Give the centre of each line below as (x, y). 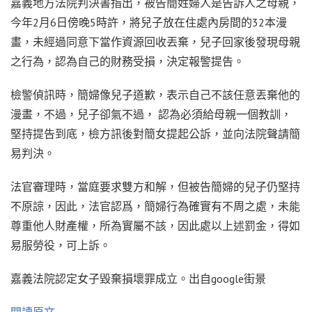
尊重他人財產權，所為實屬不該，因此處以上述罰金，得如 (155, 226)
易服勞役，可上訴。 (61, 245)
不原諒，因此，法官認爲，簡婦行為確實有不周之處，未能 (155, 206)
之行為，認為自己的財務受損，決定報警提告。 (127, 62)
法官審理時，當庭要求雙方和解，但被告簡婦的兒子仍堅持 (155, 187)
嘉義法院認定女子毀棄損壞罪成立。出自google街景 (138, 279)
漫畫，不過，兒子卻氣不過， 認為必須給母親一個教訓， (151, 115)
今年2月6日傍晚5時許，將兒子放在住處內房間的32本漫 (149, 23)
